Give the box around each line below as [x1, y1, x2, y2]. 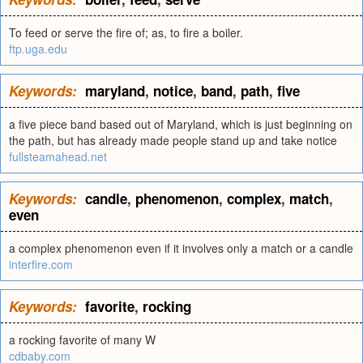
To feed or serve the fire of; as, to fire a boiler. [9, 24, 243, 41]
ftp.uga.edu [9, 41, 67, 57]
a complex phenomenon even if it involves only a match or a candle [9, 240, 353, 256]
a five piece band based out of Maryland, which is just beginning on [9, 116, 352, 132]
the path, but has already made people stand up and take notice [9, 132, 337, 148]
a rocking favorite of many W [9, 331, 156, 348]
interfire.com [9, 256, 73, 272]
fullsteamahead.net [9, 148, 107, 164]
